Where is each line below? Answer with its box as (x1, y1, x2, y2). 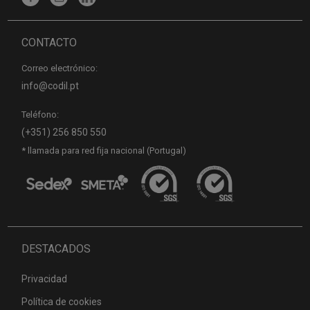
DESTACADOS (21, 241, 91, 255)
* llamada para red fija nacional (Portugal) (21, 145, 187, 156)
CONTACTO (21, 35, 77, 49)
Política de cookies (21, 295, 102, 307)
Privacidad (21, 273, 68, 284)
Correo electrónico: (21, 62, 98, 73)
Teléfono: (21, 109, 60, 120)
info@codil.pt (21, 80, 80, 91)
